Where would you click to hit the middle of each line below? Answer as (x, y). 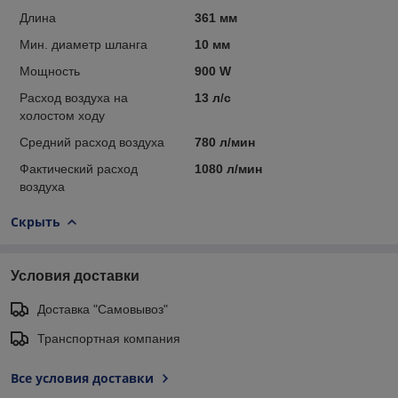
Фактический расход (79, 168)
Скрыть (36, 221)
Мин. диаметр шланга (84, 44)
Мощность (50, 71)
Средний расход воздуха (92, 142)
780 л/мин (224, 142)
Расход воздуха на (74, 97)
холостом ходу (62, 115)
